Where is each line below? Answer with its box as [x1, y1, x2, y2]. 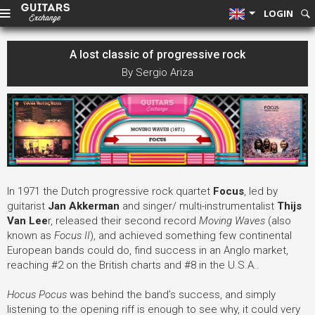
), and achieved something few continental [90, 229, 292, 243]
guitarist [7, 200, 48, 213]
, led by [244, 185, 278, 198]
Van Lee [7, 214, 48, 228]
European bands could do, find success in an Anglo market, [7, 244, 288, 257]
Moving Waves [199, 214, 265, 228]
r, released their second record [48, 214, 199, 228]
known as [7, 229, 54, 243]
